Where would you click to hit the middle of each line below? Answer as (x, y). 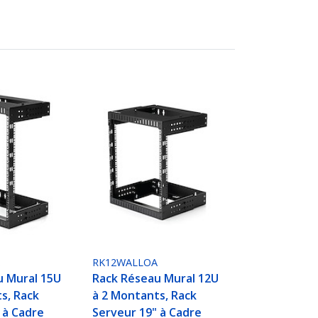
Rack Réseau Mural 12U (156, 279)
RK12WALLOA (125, 263)
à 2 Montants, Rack (145, 296)
